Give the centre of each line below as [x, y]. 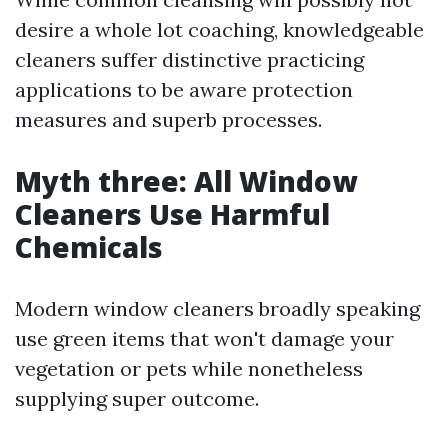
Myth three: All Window [186, 181]
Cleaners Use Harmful [172, 214]
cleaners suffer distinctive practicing [189, 59]
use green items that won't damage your [204, 338]
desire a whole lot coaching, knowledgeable [219, 29]
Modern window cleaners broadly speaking [217, 308]
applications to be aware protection [184, 89]
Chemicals [89, 247]
